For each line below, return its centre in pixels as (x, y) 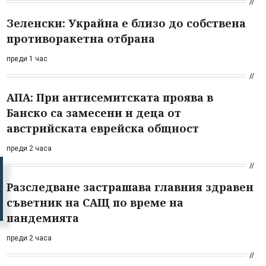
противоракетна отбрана (81, 38)
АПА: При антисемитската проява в (110, 97)
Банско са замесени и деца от (94, 113)
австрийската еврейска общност (103, 128)
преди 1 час (27, 58)
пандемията (43, 218)
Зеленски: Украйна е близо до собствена (126, 23)
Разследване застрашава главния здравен (130, 187)
